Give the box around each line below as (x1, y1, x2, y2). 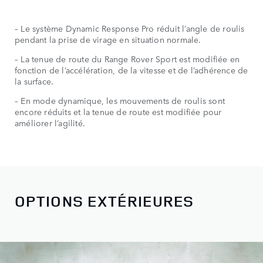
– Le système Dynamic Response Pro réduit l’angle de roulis (15, 22, 245, 35)
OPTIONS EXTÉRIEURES (15, 190, 194, 211)
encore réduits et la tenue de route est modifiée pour (15, 106, 222, 118)
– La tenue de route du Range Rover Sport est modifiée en (15, 53, 240, 65)
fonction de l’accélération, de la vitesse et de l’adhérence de (15, 64, 248, 76)
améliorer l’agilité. (15, 117, 85, 129)
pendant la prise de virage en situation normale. (15, 33, 201, 46)
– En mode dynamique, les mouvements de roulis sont (15, 95, 225, 107)
